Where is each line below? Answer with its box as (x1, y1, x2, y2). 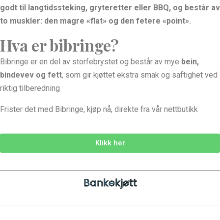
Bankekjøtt (83, 176, 137, 190)
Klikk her (95, 138, 125, 147)
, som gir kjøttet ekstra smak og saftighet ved (62, 70, 218, 80)
